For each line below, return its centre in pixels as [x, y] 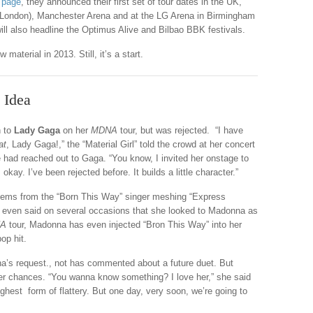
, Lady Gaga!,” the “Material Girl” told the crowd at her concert [131, 144]
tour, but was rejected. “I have [180, 130]
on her [77, 130]
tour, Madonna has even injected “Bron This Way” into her [124, 225]
